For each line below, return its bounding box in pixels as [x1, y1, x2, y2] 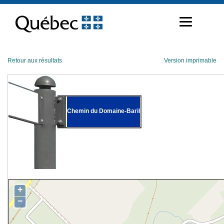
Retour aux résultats [7, 57, 62, 64]
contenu [7, 19, 30, 27]
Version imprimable [164, 57, 216, 64]
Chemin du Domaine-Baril [67, 107, 140, 114]
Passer [7, 3, 26, 11]
